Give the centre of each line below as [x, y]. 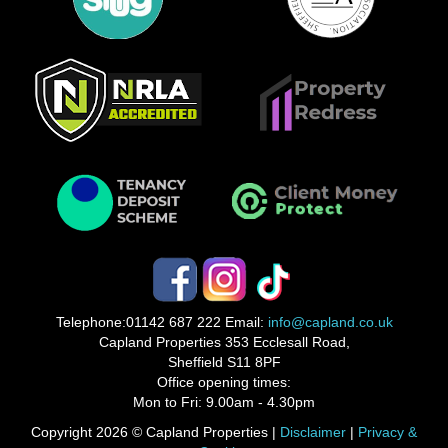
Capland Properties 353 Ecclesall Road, [224, 342]
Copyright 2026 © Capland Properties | [155, 432]
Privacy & [387, 432]
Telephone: [90, 322]
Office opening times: [224, 382]
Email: [244, 322]
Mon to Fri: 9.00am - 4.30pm [224, 402]
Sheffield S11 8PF [224, 362]
